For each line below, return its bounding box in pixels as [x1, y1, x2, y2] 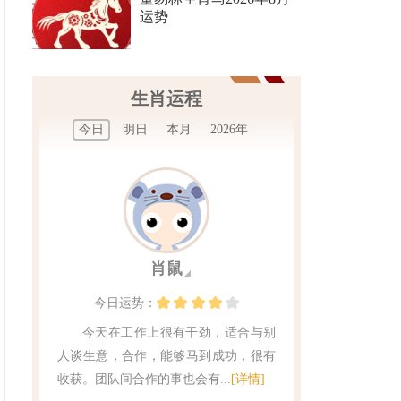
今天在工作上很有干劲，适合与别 [82, 326, 276, 339]
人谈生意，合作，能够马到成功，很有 [57, 349, 276, 363]
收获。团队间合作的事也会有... [57, 372, 231, 386]
